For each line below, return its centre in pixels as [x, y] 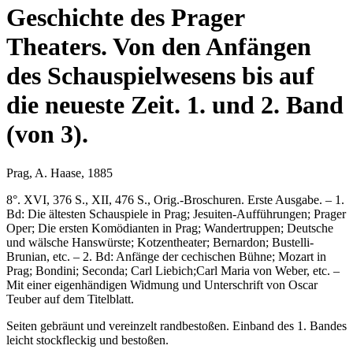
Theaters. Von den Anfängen [159, 47]
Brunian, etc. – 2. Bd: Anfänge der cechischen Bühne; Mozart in [166, 256]
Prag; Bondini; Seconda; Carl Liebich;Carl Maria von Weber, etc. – [173, 270]
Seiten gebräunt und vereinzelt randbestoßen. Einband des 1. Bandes [176, 325]
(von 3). [47, 134]
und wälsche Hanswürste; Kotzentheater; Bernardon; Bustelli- [160, 242]
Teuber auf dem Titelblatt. [70, 299]
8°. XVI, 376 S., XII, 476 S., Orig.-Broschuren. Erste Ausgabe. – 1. [175, 199]
